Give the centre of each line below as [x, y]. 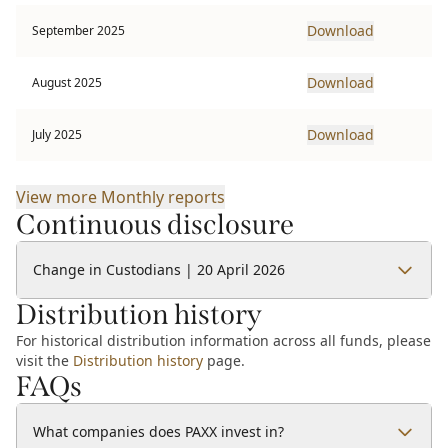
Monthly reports [163, 197]
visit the [44, 360]
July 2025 [57, 134]
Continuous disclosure [155, 224]
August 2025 [67, 82]
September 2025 [78, 30]
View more [58, 197]
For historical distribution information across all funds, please [223, 340]
